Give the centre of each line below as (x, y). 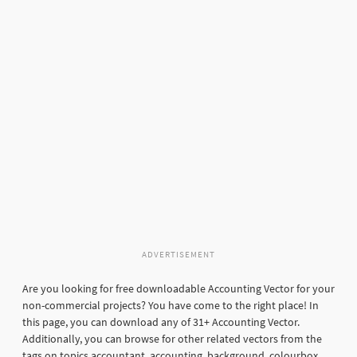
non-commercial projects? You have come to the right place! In (171, 306)
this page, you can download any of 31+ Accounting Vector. (161, 322)
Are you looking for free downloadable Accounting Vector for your (178, 289)
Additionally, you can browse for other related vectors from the (172, 339)
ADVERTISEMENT (178, 255)
